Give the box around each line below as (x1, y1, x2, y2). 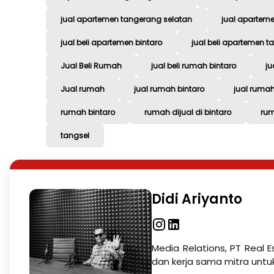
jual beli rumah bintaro (151, 61, 236, 72)
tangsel (61, 130, 89, 141)
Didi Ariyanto (152, 190, 242, 209)
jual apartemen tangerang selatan (61, 14, 192, 25)
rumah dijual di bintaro (144, 107, 231, 118)
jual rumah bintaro (134, 84, 204, 95)
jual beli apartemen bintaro (61, 37, 162, 48)
